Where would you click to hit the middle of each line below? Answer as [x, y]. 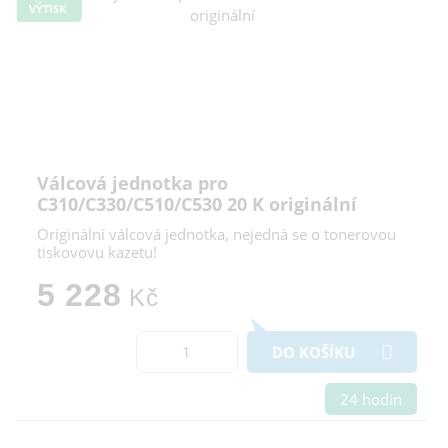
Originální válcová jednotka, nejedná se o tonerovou [216, 234]
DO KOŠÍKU [313, 352]
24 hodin [371, 399]
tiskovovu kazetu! [97, 252]
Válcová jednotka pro [132, 183]
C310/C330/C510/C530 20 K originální [197, 204]
